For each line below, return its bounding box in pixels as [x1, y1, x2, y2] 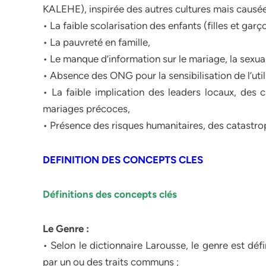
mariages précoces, [43, 103, 130, 115]
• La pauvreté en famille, [43, 36, 150, 48]
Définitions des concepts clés [43, 188, 179, 200]
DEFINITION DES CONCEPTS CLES [43, 154, 203, 166]
